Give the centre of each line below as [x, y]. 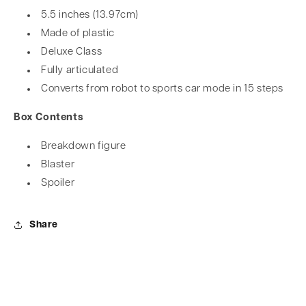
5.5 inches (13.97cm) [90, 15]
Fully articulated [80, 71]
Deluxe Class [72, 52]
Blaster [59, 165]
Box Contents [49, 118]
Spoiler [58, 183]
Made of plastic [78, 34]
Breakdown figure [84, 147]
